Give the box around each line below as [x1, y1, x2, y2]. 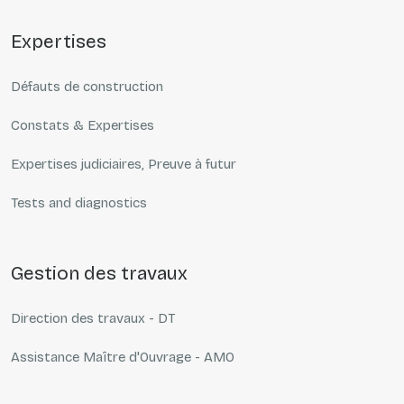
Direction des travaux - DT [11, 310, 175, 327]
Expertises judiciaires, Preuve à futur [11, 156, 236, 173]
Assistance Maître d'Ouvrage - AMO [11, 349, 234, 366]
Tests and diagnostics [11, 195, 147, 212]
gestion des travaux [23, 262, 188, 286]
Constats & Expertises [11, 117, 154, 134]
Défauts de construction [11, 78, 163, 96]
